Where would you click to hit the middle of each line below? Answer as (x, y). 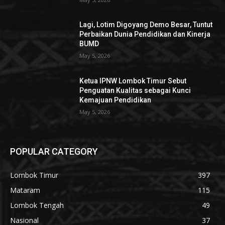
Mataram (25, 190)
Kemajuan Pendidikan (116, 100)
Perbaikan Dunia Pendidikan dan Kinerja (145, 34)
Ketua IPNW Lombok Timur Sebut (133, 81)
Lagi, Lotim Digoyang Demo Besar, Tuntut (146, 25)
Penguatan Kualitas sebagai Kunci (135, 91)
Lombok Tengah (37, 205)
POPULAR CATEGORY (54, 151)
